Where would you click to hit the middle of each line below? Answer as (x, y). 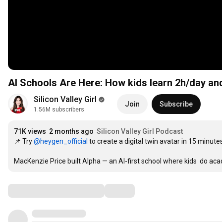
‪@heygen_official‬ (61, 141)
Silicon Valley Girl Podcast (140, 132)
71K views (30, 132)
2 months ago (71, 132)
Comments (32, 191)
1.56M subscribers (59, 110)
